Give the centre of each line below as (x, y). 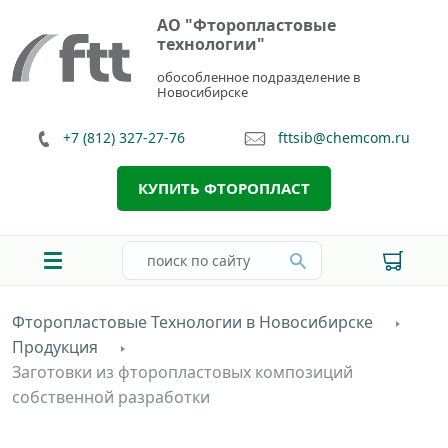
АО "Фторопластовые (246, 25)
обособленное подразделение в (258, 77)
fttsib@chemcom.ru (344, 137)
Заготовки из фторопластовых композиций (182, 372)
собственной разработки (111, 397)
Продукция (55, 347)
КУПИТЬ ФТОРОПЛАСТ (224, 188)
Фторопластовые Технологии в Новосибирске (192, 322)
